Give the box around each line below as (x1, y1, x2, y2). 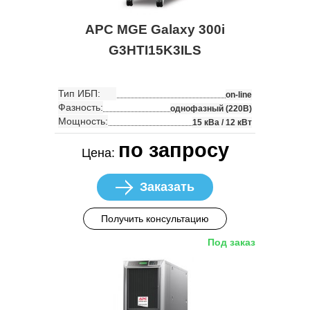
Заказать (140, 180, 194, 194)
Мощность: (58, 116, 108, 127)
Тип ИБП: (58, 88, 100, 100)
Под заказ (208, 237, 255, 248)
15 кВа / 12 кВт (192, 118, 252, 128)
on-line (226, 90, 252, 100)
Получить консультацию (101, 213, 209, 225)
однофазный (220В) (170, 104, 252, 114)
